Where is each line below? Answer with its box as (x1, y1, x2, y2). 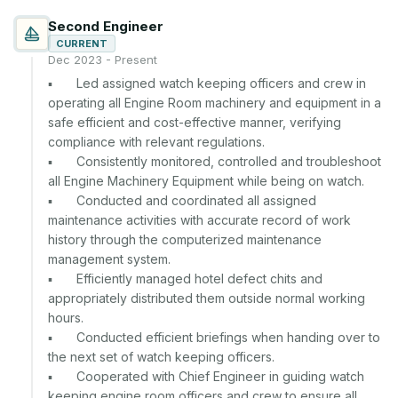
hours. (48, 310, 84, 325)
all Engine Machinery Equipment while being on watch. (48, 173, 364, 188)
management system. (48, 251, 171, 267)
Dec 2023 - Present (48, 52, 157, 67)
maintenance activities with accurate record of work (48, 212, 351, 227)
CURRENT (56, 37, 107, 50)
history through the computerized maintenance (48, 232, 322, 247)
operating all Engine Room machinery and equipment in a (48, 95, 381, 110)
